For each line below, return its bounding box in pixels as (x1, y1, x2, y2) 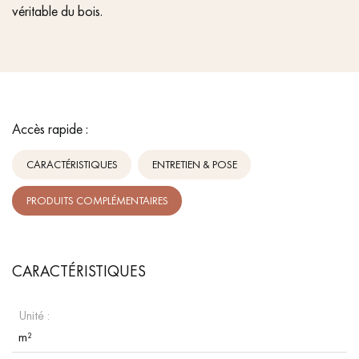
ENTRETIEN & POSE (151, 157, 237, 172)
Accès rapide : (12, 119, 88, 138)
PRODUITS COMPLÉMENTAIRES (26, 193, 168, 208)
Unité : (18, 306, 50, 324)
